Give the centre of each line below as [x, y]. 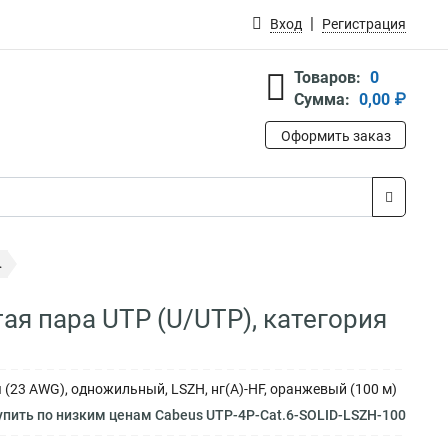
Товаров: [327, 77]
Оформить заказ [335, 136]
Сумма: [322, 99]
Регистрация [364, 24]
